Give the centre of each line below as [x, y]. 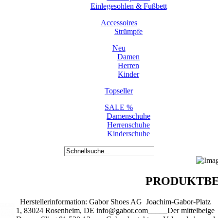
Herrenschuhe [128, 125]
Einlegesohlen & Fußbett [128, 6]
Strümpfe [128, 31]
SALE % [119, 107]
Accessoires [119, 23]
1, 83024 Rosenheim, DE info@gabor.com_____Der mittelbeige [115, 210]
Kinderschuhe [128, 134]
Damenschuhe [128, 116]
